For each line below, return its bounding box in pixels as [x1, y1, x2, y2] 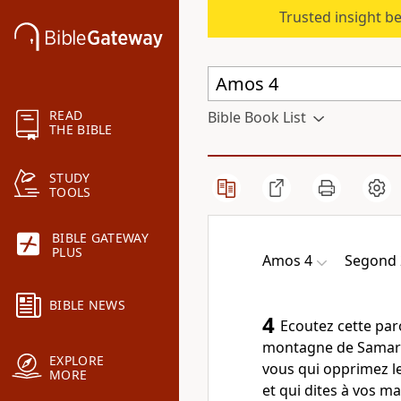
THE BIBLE [49, 121, 113, 139]
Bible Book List [208, 107, 306, 127]
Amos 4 [262, 251, 312, 270]
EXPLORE [49, 352, 105, 370]
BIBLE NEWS [49, 296, 125, 314]
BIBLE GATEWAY [52, 229, 149, 247]
